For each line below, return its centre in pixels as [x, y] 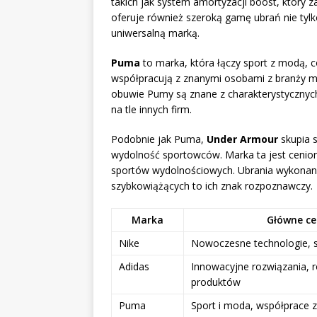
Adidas [134, 266]
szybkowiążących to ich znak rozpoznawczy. [212, 185]
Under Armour [242, 139]
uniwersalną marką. [155, 33]
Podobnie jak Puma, [159, 139]
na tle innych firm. [151, 109]
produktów [216, 282]
